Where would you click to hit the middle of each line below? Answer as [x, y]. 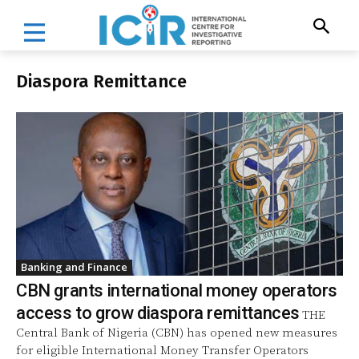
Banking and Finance [74, 266]
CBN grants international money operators [177, 290]
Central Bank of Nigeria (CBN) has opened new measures [177, 333]
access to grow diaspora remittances [158, 313]
